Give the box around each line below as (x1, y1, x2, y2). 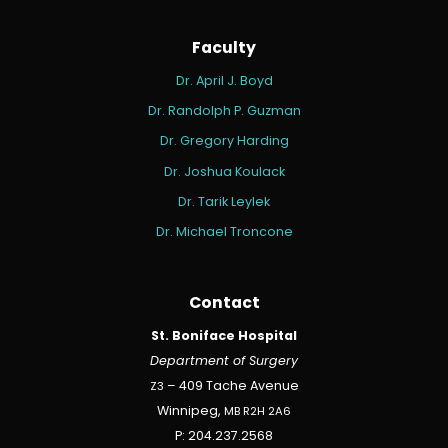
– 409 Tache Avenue (163, 381, 299, 394)
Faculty (192, 41, 256, 58)
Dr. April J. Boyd (175, 76, 273, 89)
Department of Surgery (150, 356, 298, 369)
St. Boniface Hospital (151, 331, 297, 344)
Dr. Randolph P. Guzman (147, 106, 301, 119)
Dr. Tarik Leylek (178, 196, 270, 209)
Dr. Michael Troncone (155, 226, 293, 239)
